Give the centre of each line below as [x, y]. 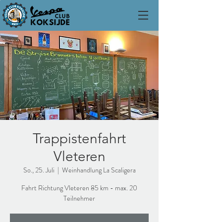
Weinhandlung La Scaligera [99, 170]
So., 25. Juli [39, 170]
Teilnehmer [79, 198]
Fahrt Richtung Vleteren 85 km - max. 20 [79, 188]
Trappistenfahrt [79, 139]
